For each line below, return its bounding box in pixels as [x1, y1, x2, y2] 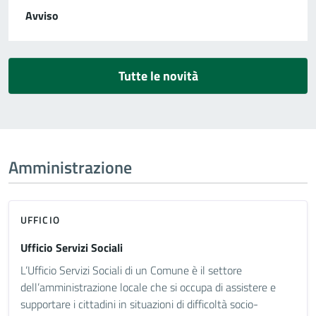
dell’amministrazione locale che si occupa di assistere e [20, 278, 276, 296]
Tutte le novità [118, 66, 198, 85]
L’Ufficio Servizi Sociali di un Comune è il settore [20, 261, 242, 279]
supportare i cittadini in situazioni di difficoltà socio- [20, 295, 258, 312]
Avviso [25, 6, 59, 24]
